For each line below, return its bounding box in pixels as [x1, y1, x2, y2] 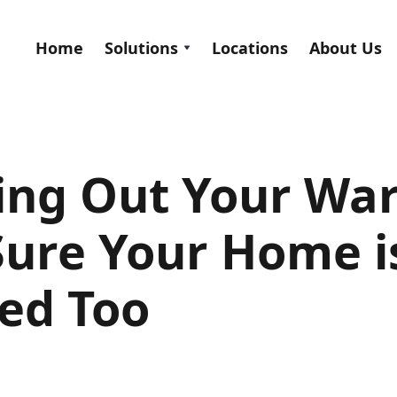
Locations [212, 36, 288, 58]
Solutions [105, 36, 178, 58]
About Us [309, 36, 382, 58]
